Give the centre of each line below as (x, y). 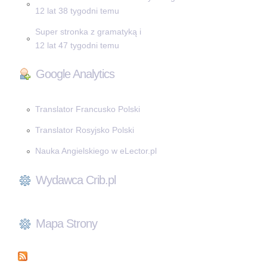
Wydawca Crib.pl (75, 180)
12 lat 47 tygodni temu (77, 45)
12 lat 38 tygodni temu (77, 10)
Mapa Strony (66, 224)
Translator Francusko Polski (87, 109)
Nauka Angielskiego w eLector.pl (96, 151)
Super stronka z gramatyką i (88, 31)
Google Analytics (75, 74)
